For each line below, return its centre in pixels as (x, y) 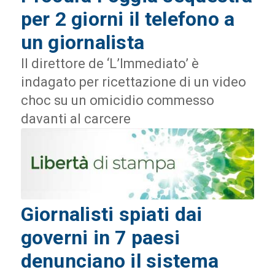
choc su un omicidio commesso (117, 101)
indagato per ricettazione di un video (133, 82)
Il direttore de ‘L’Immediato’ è (110, 64)
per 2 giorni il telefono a (128, 19)
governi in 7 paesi (100, 237)
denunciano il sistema (120, 261)
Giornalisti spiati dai (111, 214)
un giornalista (83, 43)
